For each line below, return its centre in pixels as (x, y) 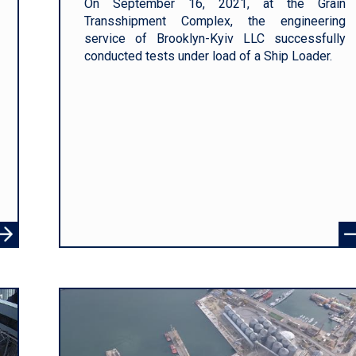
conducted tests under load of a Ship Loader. (209, 56)
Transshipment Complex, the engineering (215, 21)
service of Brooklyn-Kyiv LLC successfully (215, 39)
